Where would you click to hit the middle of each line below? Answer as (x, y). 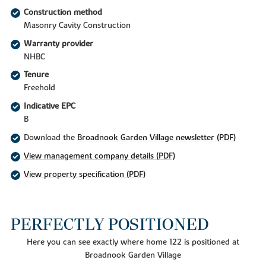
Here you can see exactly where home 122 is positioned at (133, 243)
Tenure (36, 75)
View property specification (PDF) (84, 174)
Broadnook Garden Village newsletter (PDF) (156, 138)
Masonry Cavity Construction (77, 25)
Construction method (63, 12)
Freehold (39, 88)
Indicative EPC (49, 107)
